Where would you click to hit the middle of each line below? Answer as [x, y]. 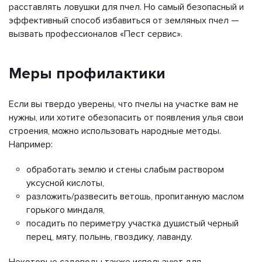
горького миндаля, [65, 210]
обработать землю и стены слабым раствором [125, 169]
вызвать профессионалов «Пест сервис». [96, 34]
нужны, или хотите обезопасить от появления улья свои [126, 117]
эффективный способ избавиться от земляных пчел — [124, 20]
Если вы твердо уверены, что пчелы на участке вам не [124, 104]
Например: [31, 144]
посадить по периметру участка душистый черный [132, 223]
